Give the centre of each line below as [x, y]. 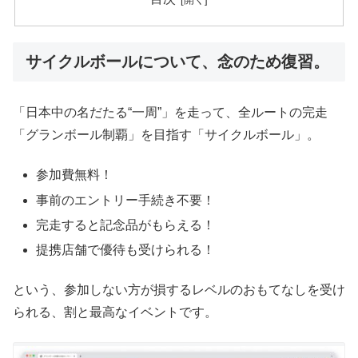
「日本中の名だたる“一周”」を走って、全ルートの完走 [170, 113]
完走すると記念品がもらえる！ [126, 225]
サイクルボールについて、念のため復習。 [177, 61]
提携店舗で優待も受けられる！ [126, 250]
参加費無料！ [75, 175]
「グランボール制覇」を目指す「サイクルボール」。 [166, 135]
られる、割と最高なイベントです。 [115, 312]
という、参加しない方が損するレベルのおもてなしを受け [179, 290]
